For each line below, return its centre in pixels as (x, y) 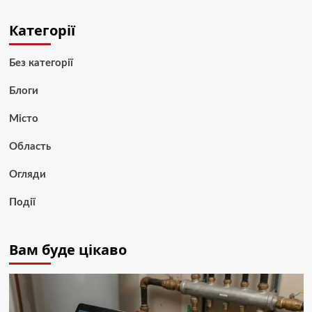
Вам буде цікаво (68, 249)
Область (30, 146)
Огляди (27, 174)
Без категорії (41, 63)
